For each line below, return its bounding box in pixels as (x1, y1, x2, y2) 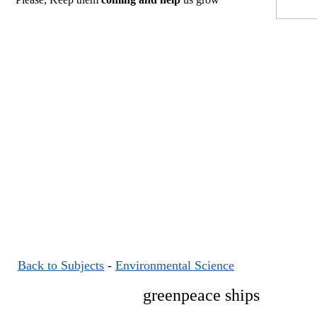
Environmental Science (115, 258, 234, 272)
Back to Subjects (18, 258, 104, 272)
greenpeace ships (142, 286, 260, 304)
